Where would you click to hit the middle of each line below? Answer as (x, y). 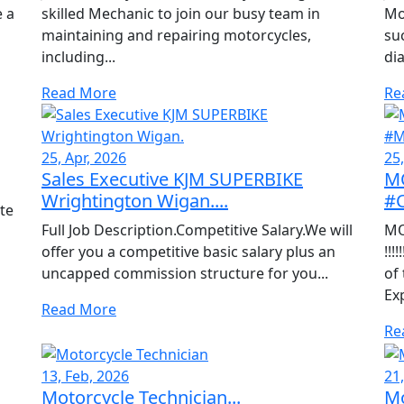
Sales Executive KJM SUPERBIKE (172, 179)
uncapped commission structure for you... (185, 274)
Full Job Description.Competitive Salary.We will (197, 230)
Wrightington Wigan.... (135, 201)
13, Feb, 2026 (85, 376)
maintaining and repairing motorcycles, (176, 36)
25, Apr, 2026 (84, 158)
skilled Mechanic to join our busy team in (181, 14)
